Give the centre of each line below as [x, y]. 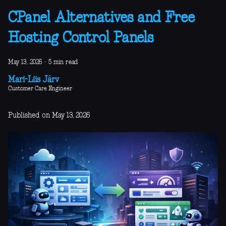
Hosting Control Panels [81, 39]
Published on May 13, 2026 [49, 116]
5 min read [63, 63]
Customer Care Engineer [40, 89]
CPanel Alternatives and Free [101, 18]
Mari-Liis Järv [34, 80]
